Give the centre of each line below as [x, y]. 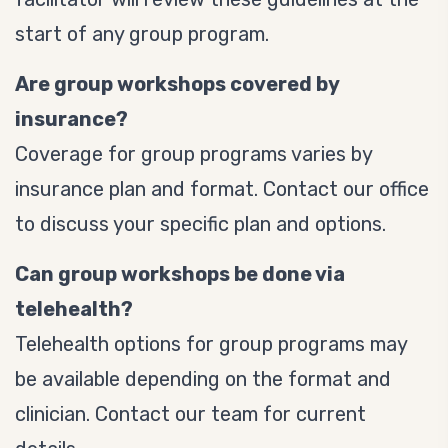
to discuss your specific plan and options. [200, 224]
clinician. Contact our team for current [190, 414]
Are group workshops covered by [177, 84]
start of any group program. [142, 34]
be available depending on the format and [203, 379]
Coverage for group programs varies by [193, 154]
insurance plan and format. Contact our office [222, 189]
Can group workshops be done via [180, 274]
